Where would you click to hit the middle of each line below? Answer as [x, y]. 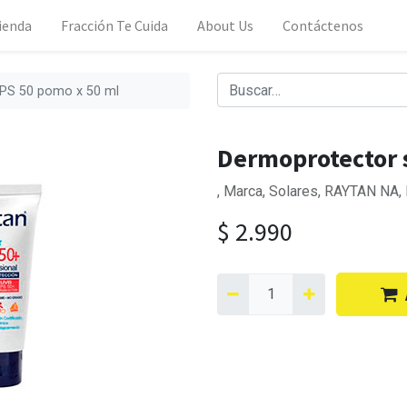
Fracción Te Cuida [115, 25]
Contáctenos [323, 25]
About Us [226, 25]
